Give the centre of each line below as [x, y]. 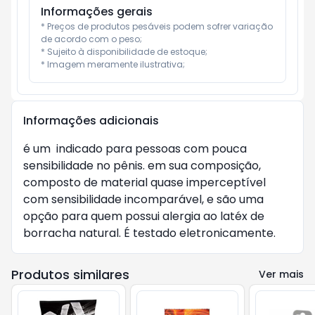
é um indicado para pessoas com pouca [135, 149]
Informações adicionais [91, 121]
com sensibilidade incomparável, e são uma [143, 199]
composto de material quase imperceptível [144, 182]
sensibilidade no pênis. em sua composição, [142, 166]
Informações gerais [97, 12]
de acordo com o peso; [91, 39]
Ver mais [281, 274]
